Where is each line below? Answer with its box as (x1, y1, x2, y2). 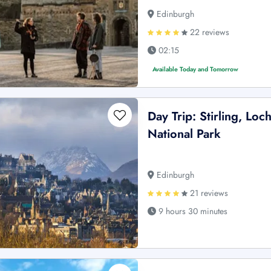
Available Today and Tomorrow (152, 65, 239, 74)
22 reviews (188, 26, 230, 39)
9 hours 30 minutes (156, 205, 228, 218)
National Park (148, 125, 221, 143)
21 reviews (188, 187, 229, 200)
